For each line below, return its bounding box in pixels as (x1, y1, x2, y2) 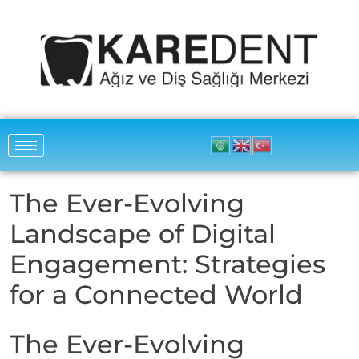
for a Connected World (10, 279, 303, 311)
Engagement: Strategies (10, 248, 325, 280)
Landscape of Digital (10, 218, 276, 250)
